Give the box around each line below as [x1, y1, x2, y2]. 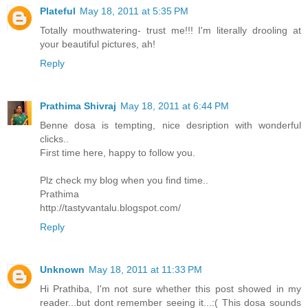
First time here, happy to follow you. [40, 146, 195, 158]
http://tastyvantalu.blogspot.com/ [40, 201, 181, 213]
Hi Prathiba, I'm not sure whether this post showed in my [40, 283, 301, 294]
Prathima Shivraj [40, 100, 116, 111]
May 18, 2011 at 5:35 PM [80, 5, 188, 16]
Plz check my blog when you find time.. [40, 174, 208, 186]
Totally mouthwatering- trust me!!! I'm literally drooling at [40, 24, 301, 36]
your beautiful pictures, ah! [40, 38, 155, 49]
